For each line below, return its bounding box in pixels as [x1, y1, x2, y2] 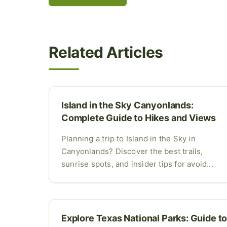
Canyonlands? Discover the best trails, [61, 146, 203, 156]
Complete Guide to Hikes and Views [61, 112, 216, 123]
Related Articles [49, 43, 163, 61]
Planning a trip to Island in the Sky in [61, 133, 196, 143]
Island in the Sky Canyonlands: [61, 99, 194, 110]
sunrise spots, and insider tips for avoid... [61, 159, 213, 169]
